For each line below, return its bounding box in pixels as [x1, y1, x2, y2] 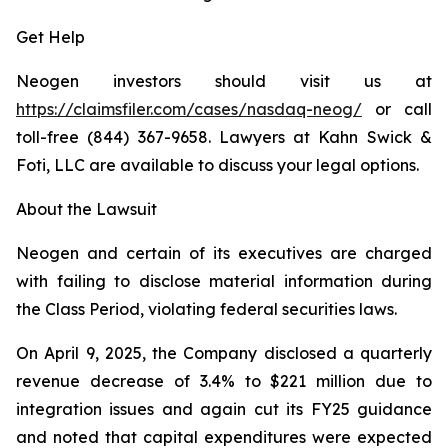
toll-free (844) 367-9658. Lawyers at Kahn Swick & [16, 127, 432, 147]
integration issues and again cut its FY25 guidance [16, 399, 432, 419]
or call [362, 99, 432, 119]
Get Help [16, 27, 85, 47]
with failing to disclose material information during [16, 271, 432, 291]
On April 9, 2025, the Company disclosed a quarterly [16, 343, 432, 363]
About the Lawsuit [16, 199, 157, 219]
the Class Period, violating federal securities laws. [16, 299, 397, 319]
